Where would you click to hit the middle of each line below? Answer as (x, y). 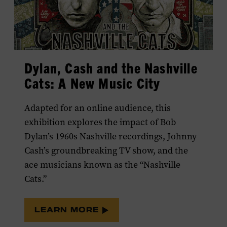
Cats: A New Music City (92, 83)
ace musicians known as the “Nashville (102, 165)
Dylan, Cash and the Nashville (111, 68)
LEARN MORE (68, 210)
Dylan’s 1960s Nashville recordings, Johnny (110, 137)
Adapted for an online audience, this (98, 108)
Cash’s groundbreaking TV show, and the (106, 151)
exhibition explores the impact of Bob (100, 122)
